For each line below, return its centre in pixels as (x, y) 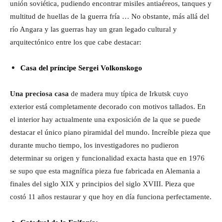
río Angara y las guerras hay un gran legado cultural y (93, 29)
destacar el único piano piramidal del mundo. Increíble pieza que (110, 133)
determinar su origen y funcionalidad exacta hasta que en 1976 (107, 158)
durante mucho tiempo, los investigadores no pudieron (94, 145)
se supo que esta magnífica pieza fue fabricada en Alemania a (105, 171)
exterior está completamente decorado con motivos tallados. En (108, 107)
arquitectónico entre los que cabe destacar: (76, 42)
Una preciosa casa (39, 94)
